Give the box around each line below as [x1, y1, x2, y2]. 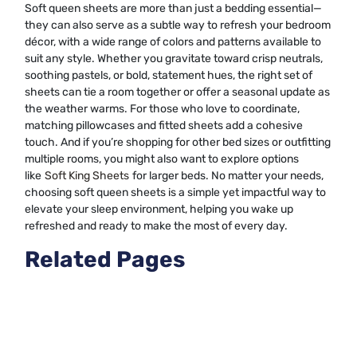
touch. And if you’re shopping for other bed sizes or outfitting [25, 135, 331, 150]
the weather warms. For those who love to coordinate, [25, 102, 300, 116]
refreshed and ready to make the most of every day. [25, 219, 288, 233]
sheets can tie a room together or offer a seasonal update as [25, 85, 330, 100]
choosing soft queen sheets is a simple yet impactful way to [25, 186, 326, 200]
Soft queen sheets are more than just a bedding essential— [25, 2, 322, 16]
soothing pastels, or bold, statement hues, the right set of [25, 69, 312, 83]
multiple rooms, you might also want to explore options [25, 152, 299, 167]
